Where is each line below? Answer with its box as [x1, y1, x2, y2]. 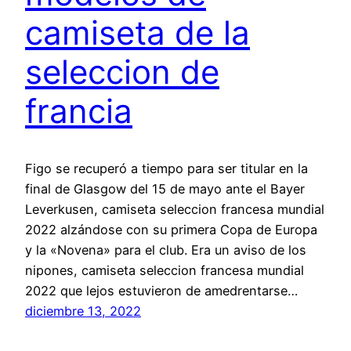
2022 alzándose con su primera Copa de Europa [25, 221, 317, 237]
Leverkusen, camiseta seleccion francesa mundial [25, 201, 324, 217]
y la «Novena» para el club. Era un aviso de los [25, 241, 306, 258]
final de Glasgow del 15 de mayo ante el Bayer [25, 180, 305, 197]
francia [25, 91, 132, 132]
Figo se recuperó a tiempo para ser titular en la [25, 160, 308, 176]
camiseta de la [25, 13, 250, 53]
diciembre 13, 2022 [25, 302, 141, 319]
